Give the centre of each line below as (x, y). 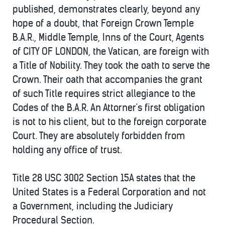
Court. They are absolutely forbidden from (99, 136)
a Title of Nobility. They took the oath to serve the (111, 66)
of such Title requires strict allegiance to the (104, 94)
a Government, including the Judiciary (93, 206)
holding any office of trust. (67, 150)
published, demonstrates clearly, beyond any (106, 9)
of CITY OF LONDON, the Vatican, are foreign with (111, 51)
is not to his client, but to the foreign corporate (109, 122)
